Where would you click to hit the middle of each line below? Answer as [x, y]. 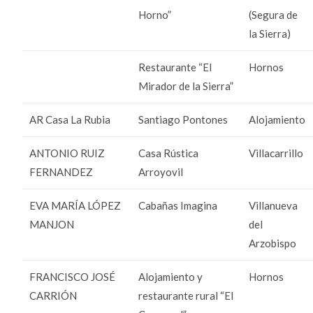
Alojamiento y [171, 276]
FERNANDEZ [61, 172]
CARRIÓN [53, 295]
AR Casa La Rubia [70, 119]
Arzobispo [273, 243]
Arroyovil [161, 172]
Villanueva [274, 205]
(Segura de [274, 14]
